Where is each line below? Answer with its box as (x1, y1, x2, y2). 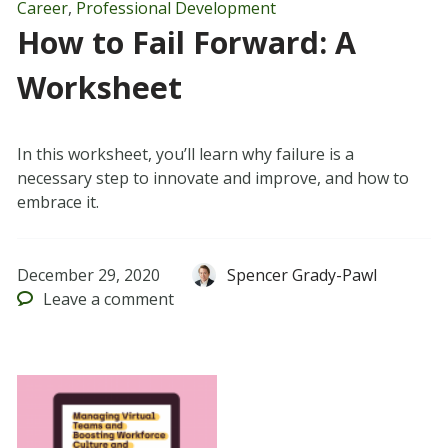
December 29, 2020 (16, 264, 160, 287)
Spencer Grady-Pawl (227, 264, 378, 287)
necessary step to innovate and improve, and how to (16, 167, 409, 190)
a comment (87, 288, 175, 311)
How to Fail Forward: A (16, 22, 356, 64)
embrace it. (16, 191, 99, 214)
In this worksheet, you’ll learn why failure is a (16, 143, 354, 166)
